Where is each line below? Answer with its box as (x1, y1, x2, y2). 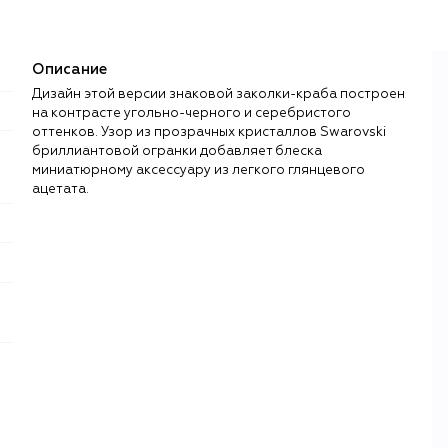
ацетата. (32, 182, 89, 196)
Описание (32, 61, 107, 77)
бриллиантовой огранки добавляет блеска (32, 144, 322, 158)
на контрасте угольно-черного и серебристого (32, 106, 351, 120)
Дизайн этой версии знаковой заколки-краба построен (32, 87, 405, 101)
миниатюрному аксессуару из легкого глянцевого (32, 163, 365, 177)
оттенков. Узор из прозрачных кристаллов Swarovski (32, 125, 386, 139)
